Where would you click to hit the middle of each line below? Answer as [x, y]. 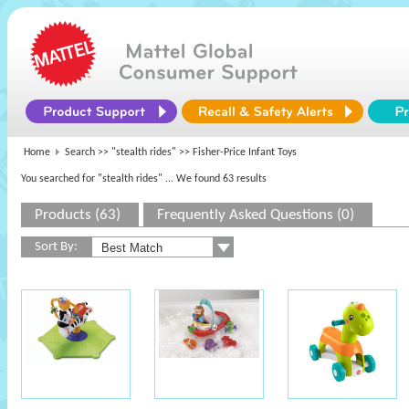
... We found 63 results [216, 179]
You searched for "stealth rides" [92, 179]
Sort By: [56, 247]
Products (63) [78, 215]
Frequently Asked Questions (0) [256, 215]
